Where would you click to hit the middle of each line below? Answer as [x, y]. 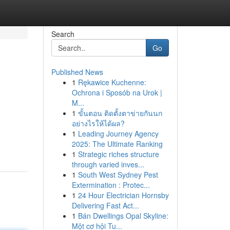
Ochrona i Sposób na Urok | [117, 92]
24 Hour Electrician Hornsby [123, 195]
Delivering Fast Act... [105, 205]
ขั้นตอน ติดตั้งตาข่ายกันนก [120, 113]
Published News [77, 72]
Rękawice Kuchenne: [112, 82]
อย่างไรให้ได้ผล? [98, 123]
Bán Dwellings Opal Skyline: [123, 216]
